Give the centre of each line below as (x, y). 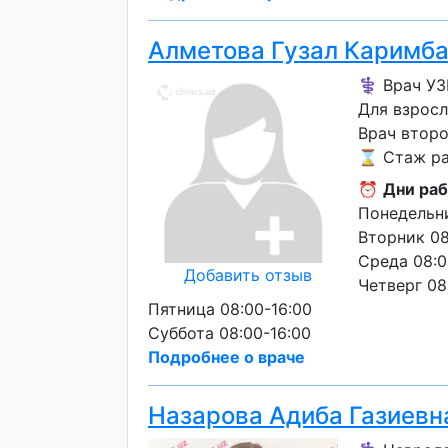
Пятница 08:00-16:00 (230, 309)
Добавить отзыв (248, 275)
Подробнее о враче (226, 357)
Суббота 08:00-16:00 (229, 333)
